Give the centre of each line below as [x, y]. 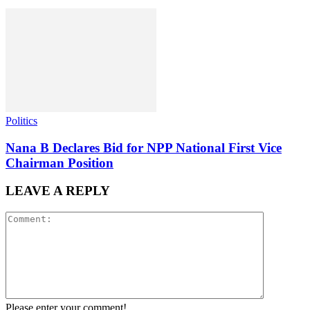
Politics [21, 120]
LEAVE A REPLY [58, 191]
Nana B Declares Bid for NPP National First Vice [144, 147]
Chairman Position [60, 163]
